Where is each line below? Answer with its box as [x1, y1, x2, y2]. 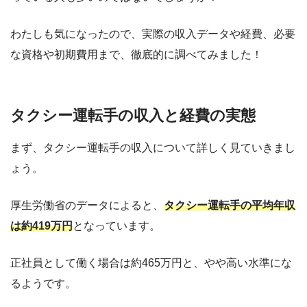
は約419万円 [10, 220, 73, 232]
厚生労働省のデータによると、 [10, 199, 164, 212]
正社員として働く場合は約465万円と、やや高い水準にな [10, 257, 292, 269]
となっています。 [73, 220, 160, 232]
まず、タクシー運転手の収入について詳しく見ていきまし [10, 142, 295, 154]
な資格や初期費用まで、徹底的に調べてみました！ [10, 48, 262, 60]
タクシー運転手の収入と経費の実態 [10, 106, 256, 124]
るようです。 [10, 278, 76, 290]
